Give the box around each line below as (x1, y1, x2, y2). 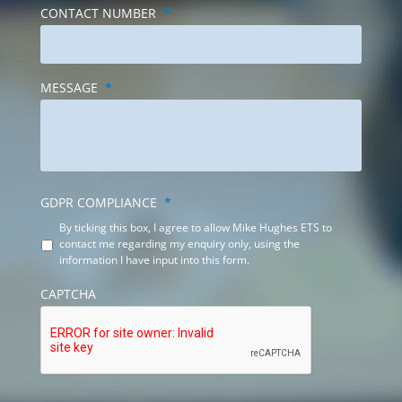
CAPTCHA (39, 285, 96, 302)
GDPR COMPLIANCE (39, 194, 157, 211)
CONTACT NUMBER (39, 4, 156, 22)
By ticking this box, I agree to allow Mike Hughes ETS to (58, 220, 332, 235)
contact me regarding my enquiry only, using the (58, 236, 300, 251)
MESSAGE (39, 79, 98, 96)
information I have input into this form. (58, 252, 249, 267)
